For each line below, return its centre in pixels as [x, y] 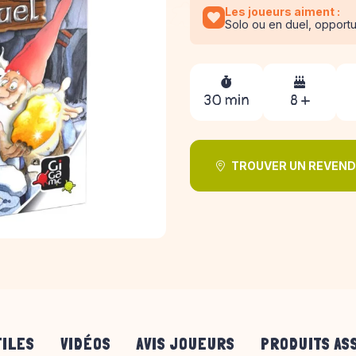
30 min [226, 100]
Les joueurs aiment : [282, 12]
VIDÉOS [86, 344]
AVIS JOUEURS [186, 344]
